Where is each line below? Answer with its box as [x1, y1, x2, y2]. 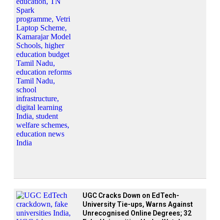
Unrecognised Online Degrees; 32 [82, 209, 192, 217]
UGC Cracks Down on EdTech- [82, 191, 179, 199]
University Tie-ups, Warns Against [82, 200, 193, 208]
